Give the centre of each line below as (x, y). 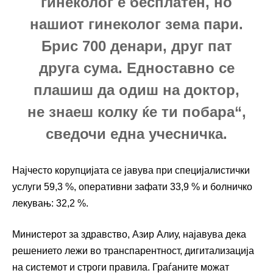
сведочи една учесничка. (136, 133)
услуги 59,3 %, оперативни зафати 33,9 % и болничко (132, 187)
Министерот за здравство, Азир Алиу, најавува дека (129, 235)
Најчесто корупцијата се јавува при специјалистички (131, 171)
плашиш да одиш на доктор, (136, 90)
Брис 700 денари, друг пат (136, 46)
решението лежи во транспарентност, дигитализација (133, 251)
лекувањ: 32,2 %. (50, 204)
